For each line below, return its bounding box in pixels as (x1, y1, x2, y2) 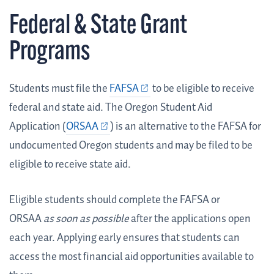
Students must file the (9, 80, 108, 98)
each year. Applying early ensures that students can (9, 229, 240, 247)
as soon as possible (43, 210, 129, 228)
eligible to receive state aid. (9, 156, 133, 174)
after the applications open (129, 210, 251, 228)
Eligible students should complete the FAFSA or (9, 191, 220, 209)
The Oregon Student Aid (105, 99, 212, 117)
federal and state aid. (9, 99, 103, 117)
